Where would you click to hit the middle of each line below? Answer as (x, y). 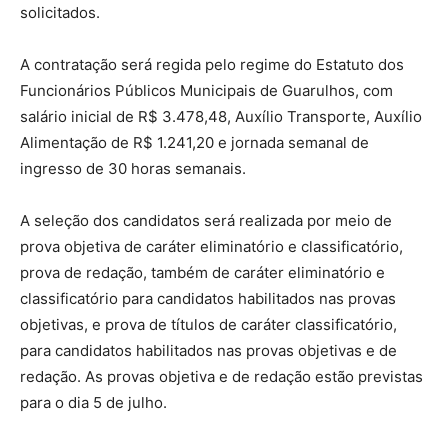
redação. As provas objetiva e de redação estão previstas (221, 376)
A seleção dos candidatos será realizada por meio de (206, 220)
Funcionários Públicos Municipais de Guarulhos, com (206, 90)
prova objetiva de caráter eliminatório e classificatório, (211, 246)
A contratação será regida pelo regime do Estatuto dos (212, 64)
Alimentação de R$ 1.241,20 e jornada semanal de (194, 142)
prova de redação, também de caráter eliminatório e (202, 272)
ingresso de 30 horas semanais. (133, 168)
